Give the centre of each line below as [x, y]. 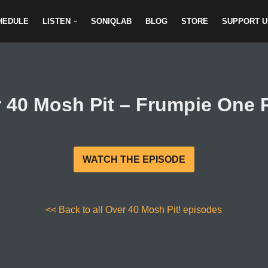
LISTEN [57, 22]
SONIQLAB [112, 22]
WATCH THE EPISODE [134, 160]
